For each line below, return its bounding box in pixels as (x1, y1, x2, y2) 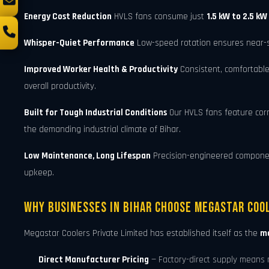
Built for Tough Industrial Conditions (24, 107, 167, 119)
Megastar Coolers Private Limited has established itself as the (24, 227, 260, 239)
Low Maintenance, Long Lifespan (24, 150, 151, 162)
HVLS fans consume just (112, 11, 207, 23)
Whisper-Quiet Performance (24, 37, 134, 49)
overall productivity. (24, 80, 96, 92)
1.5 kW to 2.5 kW (207, 11, 267, 23)
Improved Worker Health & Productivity (24, 64, 178, 76)
